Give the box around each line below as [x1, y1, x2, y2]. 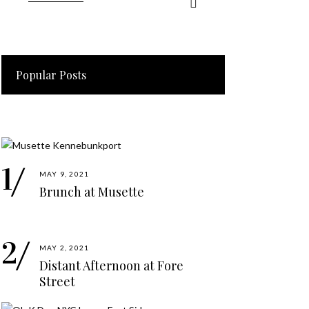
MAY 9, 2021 [39, 169, 90, 178]
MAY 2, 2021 [39, 243, 90, 252]
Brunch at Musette [39, 183, 144, 200]
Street [39, 272, 75, 290]
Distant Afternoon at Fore [39, 257, 183, 274]
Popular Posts [16, 67, 86, 82]
